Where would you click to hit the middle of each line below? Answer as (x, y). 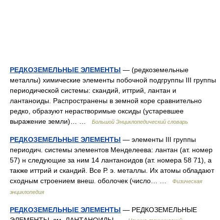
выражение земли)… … (51, 121)
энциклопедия (27, 192)
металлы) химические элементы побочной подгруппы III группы (113, 80)
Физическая (187, 181)
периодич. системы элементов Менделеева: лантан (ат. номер (111, 150)
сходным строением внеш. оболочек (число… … (91, 180)
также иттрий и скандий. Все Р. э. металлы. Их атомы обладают (112, 170)
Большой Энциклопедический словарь (140, 122)
